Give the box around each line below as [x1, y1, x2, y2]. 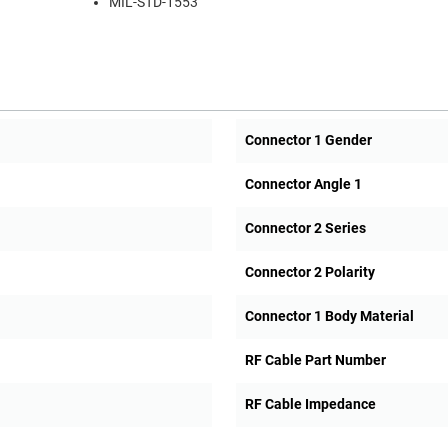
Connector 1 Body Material [244, 308, 414, 325]
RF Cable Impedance [244, 396, 376, 413]
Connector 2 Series [244, 220, 366, 237]
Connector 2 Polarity [244, 264, 375, 281]
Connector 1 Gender [244, 132, 372, 149]
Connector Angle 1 [244, 176, 362, 193]
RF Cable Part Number [244, 352, 386, 369]
